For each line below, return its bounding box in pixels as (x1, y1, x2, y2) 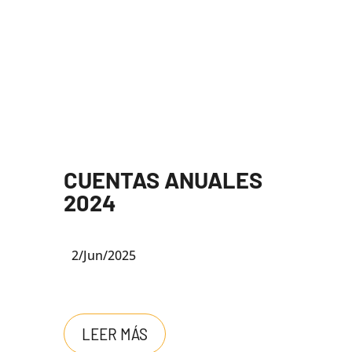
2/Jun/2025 (71, 246, 136, 264)
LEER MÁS (81, 323, 148, 344)
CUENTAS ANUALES (63, 165, 262, 193)
